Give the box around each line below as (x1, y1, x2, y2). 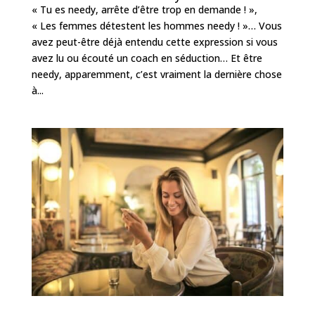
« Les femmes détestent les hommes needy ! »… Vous (31, 18, 282, 32)
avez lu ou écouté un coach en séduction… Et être (31, 51, 262, 65)
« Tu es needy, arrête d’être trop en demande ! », (31, 2, 260, 16)
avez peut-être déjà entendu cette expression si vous (31, 34, 278, 49)
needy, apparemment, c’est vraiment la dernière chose (31, 67, 282, 81)
